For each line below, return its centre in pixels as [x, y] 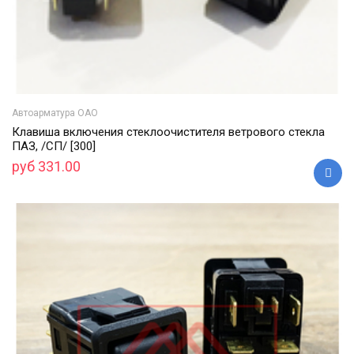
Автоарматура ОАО [55, 113]
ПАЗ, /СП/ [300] [54, 146]
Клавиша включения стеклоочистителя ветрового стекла [168, 132]
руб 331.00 [46, 166]
